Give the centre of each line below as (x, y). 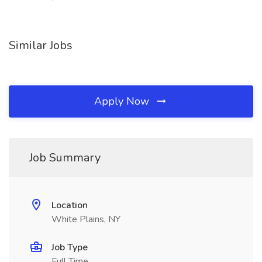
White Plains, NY (86, 219)
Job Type (70, 247)
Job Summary (65, 158)
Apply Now (123, 101)
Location (70, 205)
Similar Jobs (41, 45)
